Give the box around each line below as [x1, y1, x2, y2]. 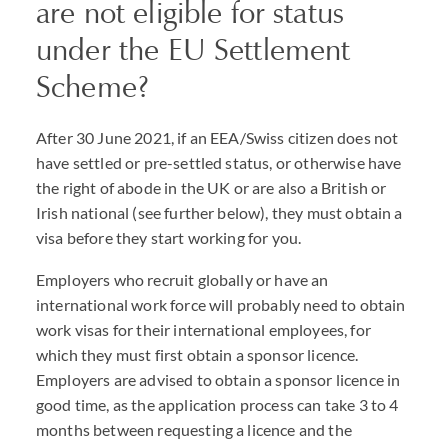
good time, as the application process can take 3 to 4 [36, 395, 399, 414]
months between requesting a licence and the [36, 420, 352, 439]
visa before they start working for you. [36, 228, 302, 247]
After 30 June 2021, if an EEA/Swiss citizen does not [36, 128, 399, 147]
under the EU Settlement [36, 31, 351, 68]
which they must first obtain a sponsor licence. [36, 345, 359, 364]
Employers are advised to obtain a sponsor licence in [36, 370, 401, 389]
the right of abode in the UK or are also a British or [36, 178, 387, 197]
